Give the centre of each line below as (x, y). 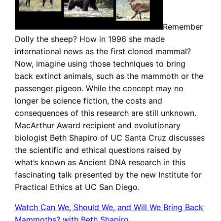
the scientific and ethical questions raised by (98, 150)
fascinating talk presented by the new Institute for (109, 175)
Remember (183, 27)
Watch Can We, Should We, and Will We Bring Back (109, 207)
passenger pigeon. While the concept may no (99, 89)
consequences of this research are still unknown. (106, 113)
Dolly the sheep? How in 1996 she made (90, 39)
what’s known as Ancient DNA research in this (100, 163)
